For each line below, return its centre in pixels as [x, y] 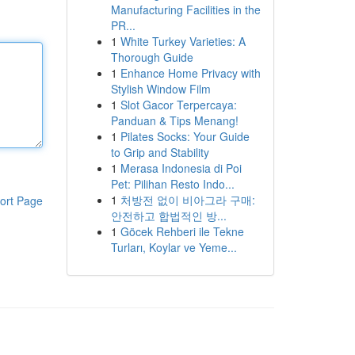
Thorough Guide [152, 57]
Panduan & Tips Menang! [174, 120]
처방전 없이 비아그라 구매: [187, 200]
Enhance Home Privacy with [190, 73]
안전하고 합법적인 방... [168, 216]
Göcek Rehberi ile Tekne [182, 231]
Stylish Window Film [160, 89]
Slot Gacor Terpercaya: [178, 105]
